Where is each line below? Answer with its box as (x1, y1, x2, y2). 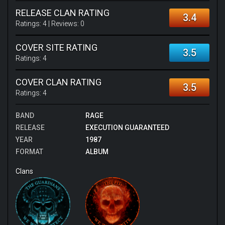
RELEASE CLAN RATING (16, 8, 109, 18)
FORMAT (16, 148, 43, 156)
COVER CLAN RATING (16, 77, 101, 87)
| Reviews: (47, 20, 80, 28)
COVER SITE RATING (16, 42, 97, 53)
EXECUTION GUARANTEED (85, 124, 169, 132)
